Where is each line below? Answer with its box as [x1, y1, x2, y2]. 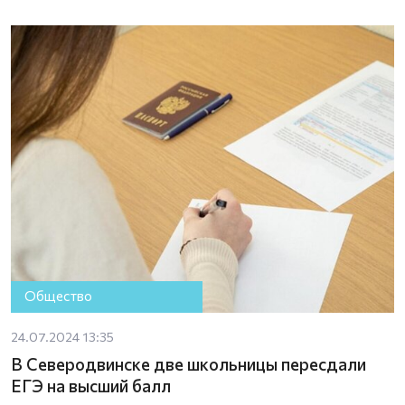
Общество [24, 287, 93, 305]
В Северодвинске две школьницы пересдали [11, 353, 366, 374]
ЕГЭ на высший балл [11, 374, 171, 396]
